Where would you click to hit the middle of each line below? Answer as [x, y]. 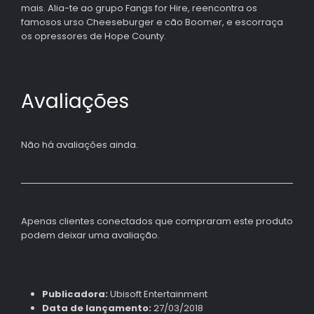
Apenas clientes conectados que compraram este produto [157, 221]
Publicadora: [75, 294]
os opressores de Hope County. [94, 36]
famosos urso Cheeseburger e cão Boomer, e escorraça [152, 22]
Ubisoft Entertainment [157, 294]
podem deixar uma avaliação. [90, 235]
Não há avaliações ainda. [80, 145]
